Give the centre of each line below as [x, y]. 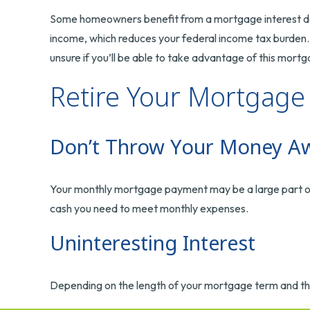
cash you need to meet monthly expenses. [149, 209]
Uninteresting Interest [153, 243]
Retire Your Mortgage [177, 97]
